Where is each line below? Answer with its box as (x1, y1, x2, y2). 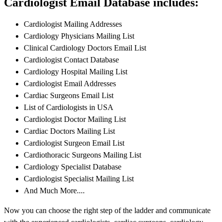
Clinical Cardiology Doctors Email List (24, 44, 146, 53)
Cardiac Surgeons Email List (24, 91, 113, 100)
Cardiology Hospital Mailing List (24, 67, 127, 76)
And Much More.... (24, 186, 85, 195)
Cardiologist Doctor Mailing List (24, 115, 126, 124)
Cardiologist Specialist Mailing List (24, 174, 134, 183)
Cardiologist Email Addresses (24, 79, 116, 88)
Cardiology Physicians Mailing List (24, 32, 134, 41)
